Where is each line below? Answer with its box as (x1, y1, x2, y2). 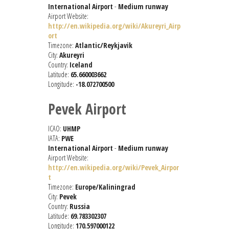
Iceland (70, 60, 93, 70)
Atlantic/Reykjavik (75, 40, 132, 51)
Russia (70, 201, 90, 212)
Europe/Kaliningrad (75, 182, 135, 192)
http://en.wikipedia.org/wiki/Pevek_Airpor (48, 163, 179, 173)
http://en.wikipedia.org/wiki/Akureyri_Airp (48, 21, 180, 31)
